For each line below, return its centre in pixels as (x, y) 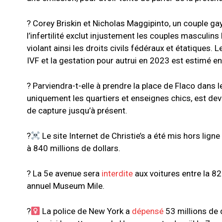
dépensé (148, 211)
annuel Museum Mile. (67, 186)
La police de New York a (86, 211)
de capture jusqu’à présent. (77, 111)
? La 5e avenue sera (64, 174)
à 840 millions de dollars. (75, 148)
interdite (117, 174)
